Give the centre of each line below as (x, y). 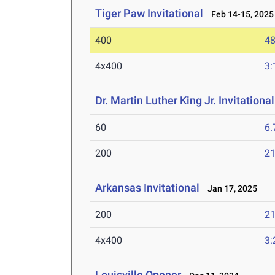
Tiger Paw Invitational (149, 13)
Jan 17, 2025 (230, 188)
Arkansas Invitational (148, 188)
